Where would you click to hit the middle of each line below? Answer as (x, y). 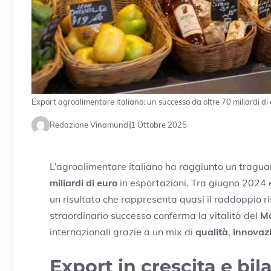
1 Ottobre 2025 (159, 125)
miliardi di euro (83, 182)
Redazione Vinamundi (90, 125)
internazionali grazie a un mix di (122, 231)
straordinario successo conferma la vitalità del (155, 215)
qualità (212, 231)
